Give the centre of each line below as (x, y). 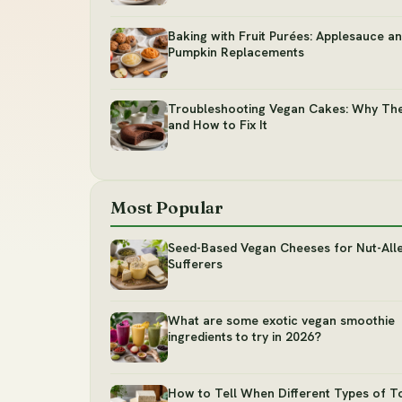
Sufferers (195, 264)
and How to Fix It (218, 125)
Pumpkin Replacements (236, 52)
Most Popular (167, 208)
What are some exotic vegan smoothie (281, 321)
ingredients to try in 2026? (245, 337)
